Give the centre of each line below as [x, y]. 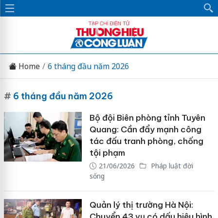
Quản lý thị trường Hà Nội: [141, 205]
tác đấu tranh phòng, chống [146, 141]
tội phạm [107, 153]
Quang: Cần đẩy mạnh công [145, 129]
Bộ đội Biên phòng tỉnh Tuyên [147, 118]
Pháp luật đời [171, 166]
